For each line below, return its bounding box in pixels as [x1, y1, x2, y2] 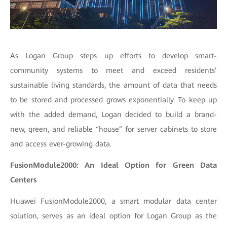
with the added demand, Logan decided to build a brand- [10, 110, 217, 119]
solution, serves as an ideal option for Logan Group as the [10, 211, 217, 220]
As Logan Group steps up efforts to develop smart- [10, 51, 217, 60]
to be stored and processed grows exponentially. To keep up [10, 95, 217, 104]
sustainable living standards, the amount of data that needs [10, 81, 217, 90]
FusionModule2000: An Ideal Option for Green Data [10, 161, 217, 170]
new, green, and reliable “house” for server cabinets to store [10, 125, 217, 134]
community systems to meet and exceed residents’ [10, 66, 217, 75]
